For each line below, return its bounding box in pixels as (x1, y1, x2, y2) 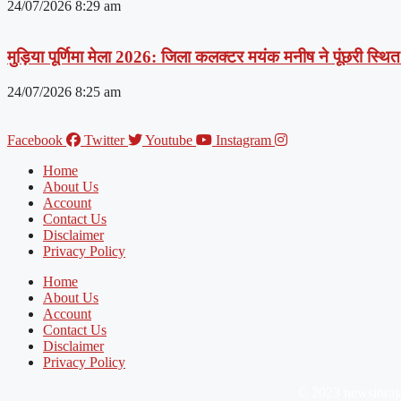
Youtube (145, 132, 192, 148)
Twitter (84, 132, 124, 148)
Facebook (7, 132, 63, 148)
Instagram (216, 132, 271, 148)
